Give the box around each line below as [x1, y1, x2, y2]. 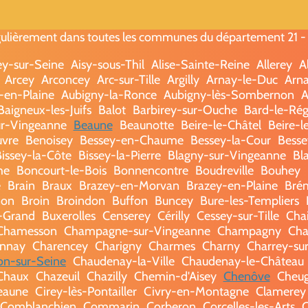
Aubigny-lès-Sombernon [164, 87, 294, 102]
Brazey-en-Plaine [186, 177, 278, 193]
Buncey [155, 192, 193, 208]
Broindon [56, 192, 105, 208]
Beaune [73, 117, 113, 133]
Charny [202, 238, 240, 254]
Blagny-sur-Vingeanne [167, 147, 286, 163]
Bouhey [261, 162, 300, 178]
